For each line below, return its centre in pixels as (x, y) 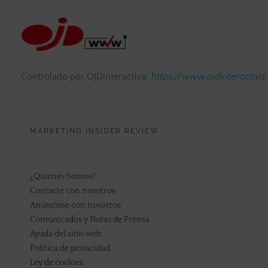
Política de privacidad (70, 248)
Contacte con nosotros (73, 191)
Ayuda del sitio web (66, 234)
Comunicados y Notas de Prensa (90, 219)
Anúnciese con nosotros (75, 205)
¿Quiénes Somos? (63, 176)
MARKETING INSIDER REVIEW (95, 131)
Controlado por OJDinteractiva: (86, 77)
